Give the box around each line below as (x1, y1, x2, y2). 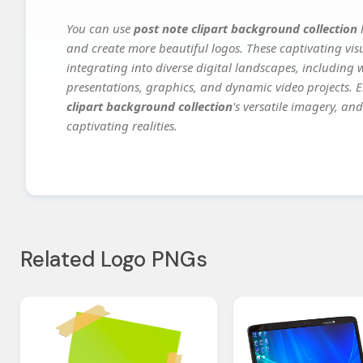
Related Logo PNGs (20, 246, 207, 274)
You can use (66, 20, 134, 37)
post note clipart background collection (134, 20, 357, 37)
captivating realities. (66, 117, 177, 135)
